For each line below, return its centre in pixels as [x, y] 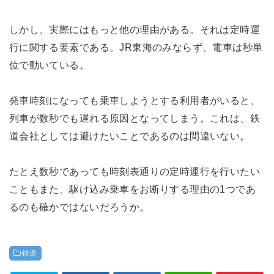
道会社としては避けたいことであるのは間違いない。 [129, 135]
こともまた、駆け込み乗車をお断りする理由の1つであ [132, 189]
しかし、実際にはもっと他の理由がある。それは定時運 [135, 29]
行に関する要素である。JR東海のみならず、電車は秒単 [136, 47]
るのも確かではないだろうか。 [79, 206]
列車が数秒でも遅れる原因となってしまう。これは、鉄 [135, 118]
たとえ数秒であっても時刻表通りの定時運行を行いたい [135, 171]
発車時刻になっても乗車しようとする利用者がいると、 [135, 100]
